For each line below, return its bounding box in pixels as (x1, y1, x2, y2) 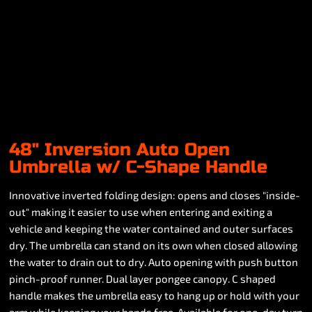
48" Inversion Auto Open (9, 139, 230, 160)
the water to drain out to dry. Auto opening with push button (9, 256, 298, 268)
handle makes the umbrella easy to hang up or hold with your (9, 289, 299, 302)
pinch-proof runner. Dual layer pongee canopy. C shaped (9, 272, 276, 285)
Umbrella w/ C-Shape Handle (9, 157, 267, 178)
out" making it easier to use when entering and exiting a (9, 205, 272, 218)
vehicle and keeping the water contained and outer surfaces (9, 222, 293, 235)
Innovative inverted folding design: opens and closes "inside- (9, 189, 300, 201)
